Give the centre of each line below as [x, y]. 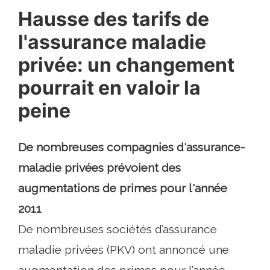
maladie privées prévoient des [99, 168]
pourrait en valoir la [109, 88]
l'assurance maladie [112, 42]
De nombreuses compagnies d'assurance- [132, 147]
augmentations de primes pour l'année [123, 188]
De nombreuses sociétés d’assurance [118, 229]
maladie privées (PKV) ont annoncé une [124, 250]
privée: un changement [126, 65]
